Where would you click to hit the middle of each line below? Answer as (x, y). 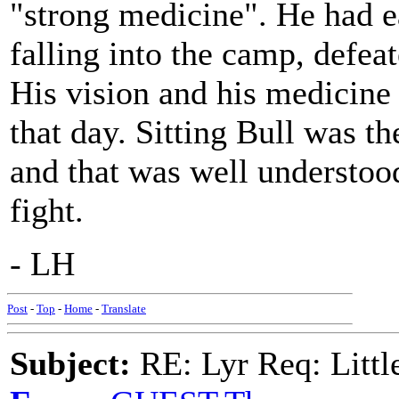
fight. (47, 210)
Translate (124, 309)
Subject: (70, 363)
